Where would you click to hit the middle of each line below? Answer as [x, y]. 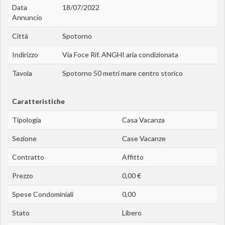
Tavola [22, 73]
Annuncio [27, 17]
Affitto [133, 157]
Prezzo [23, 175]
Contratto [28, 157]
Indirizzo [25, 54]
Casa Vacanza [143, 120]
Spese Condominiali [43, 194]
